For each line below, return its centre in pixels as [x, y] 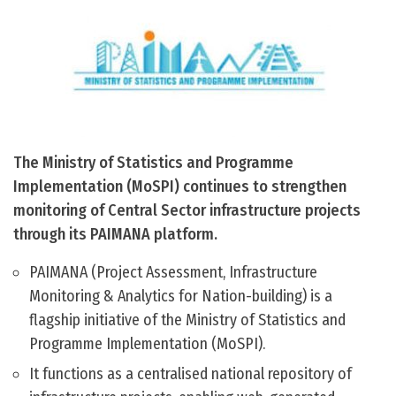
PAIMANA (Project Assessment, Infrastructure [173, 273]
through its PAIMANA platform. [115, 235]
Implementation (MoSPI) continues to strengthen [180, 187]
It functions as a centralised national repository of [190, 374]
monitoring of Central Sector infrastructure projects [187, 211]
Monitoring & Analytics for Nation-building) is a [181, 297]
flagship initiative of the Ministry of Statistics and [187, 320]
